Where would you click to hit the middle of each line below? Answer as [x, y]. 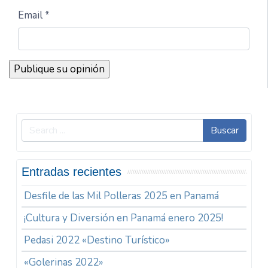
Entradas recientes [72, 172]
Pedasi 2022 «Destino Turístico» [97, 240]
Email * [34, 16]
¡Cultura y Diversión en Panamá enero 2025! [124, 218]
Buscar [224, 130]
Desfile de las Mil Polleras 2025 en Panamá [122, 196]
